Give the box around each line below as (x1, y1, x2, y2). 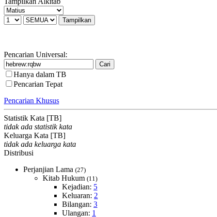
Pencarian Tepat (14, 80, 62, 88)
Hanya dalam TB (14, 70, 66, 78)
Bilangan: (62, 200, 93, 208)
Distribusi (4, 149, 33, 157)
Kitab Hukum (43, 174, 87, 182)
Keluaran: (62, 191, 94, 200)
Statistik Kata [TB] (4, 114, 62, 122)
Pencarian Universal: (4, 50, 67, 59)
